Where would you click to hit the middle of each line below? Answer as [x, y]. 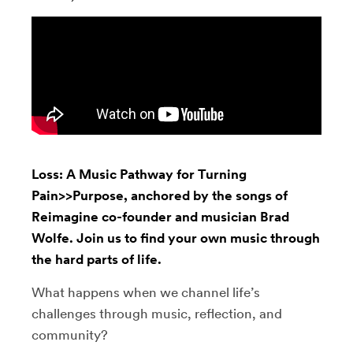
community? [70, 335]
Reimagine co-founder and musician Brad [160, 217]
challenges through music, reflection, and [157, 314]
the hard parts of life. [97, 259]
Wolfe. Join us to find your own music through [176, 238]
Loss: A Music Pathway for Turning [139, 174]
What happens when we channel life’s [146, 292]
